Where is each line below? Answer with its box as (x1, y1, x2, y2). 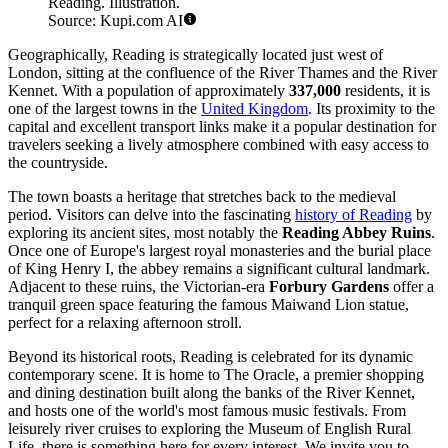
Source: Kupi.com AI (48, 12, 183, 30)
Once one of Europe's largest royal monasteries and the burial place (8, 242, 431, 260)
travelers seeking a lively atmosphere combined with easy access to (8, 136, 429, 154)
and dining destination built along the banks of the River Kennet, (8, 384, 415, 402)
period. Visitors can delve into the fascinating (8, 206, 295, 224)
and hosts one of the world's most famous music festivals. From (8, 402, 406, 420)
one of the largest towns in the (8, 100, 201, 118)
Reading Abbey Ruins (282, 224, 431, 242)
